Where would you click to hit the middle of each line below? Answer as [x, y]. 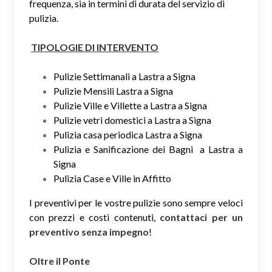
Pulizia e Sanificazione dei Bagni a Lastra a [148, 149]
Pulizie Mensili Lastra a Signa [113, 90]
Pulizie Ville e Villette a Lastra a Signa [130, 105]
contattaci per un [202, 217]
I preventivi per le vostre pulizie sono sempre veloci [136, 202]
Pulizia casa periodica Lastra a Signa [128, 134]
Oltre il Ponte [60, 260]
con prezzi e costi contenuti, [95, 217]
